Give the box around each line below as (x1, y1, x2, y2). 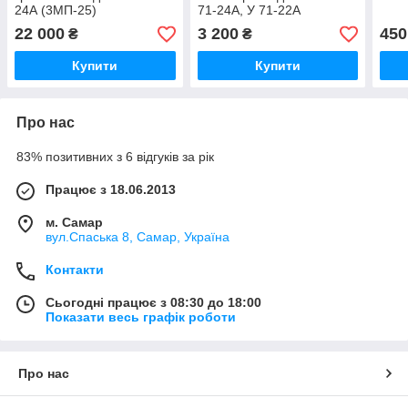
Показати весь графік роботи (46, 310, 236, 325)
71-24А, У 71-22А (197, 3, 301, 18)
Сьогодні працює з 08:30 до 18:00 (46, 295, 261, 311)
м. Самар (46, 215, 103, 230)
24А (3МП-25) (15, 3, 97, 18)
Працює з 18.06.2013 (46, 182, 176, 198)
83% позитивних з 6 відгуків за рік (16, 149, 214, 165)
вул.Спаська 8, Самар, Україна (46, 229, 229, 245)
